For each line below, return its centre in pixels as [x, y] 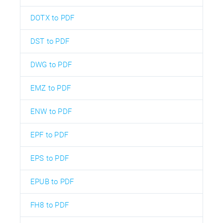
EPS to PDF [50, 159]
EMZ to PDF [51, 88]
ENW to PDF [51, 112]
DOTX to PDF [53, 18]
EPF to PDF [49, 135]
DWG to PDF [51, 65]
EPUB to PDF [52, 182]
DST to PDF [50, 42]
